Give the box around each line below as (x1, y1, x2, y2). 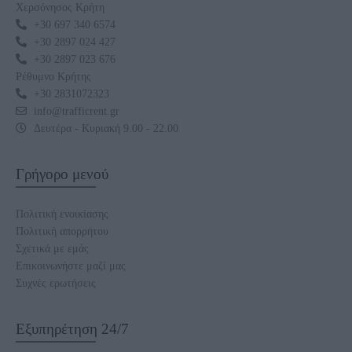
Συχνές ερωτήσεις (16, 276, 96, 289)
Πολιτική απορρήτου (16, 224, 108, 237)
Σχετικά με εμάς (16, 241, 89, 255)
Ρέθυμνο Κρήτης (16, 69, 91, 82)
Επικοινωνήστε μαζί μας (16, 258, 126, 272)
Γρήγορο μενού (16, 165, 108, 182)
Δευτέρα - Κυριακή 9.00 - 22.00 (33, 121, 178, 134)
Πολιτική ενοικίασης (16, 207, 108, 220)
